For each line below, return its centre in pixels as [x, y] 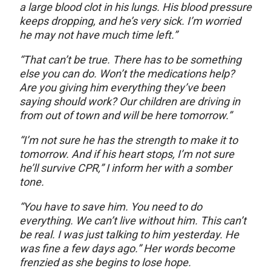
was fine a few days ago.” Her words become [127, 249]
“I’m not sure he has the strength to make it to [129, 140]
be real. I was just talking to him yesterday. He [129, 235]
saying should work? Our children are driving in [130, 102]
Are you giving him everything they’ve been [122, 88]
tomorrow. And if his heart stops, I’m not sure [127, 154]
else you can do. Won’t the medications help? [127, 74]
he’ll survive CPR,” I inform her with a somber [126, 168]
